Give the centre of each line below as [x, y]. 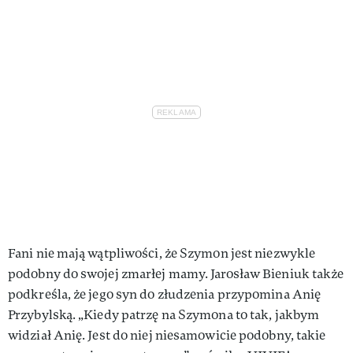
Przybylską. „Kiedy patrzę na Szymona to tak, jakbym [164, 314]
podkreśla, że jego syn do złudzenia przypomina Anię [165, 294]
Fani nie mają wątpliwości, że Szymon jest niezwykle [162, 253]
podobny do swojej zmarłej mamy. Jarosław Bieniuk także [176, 273]
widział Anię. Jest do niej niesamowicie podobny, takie [167, 335]
